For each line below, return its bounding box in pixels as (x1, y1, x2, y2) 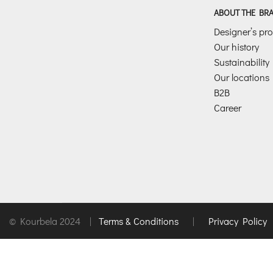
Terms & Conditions (99, 214, 181, 228)
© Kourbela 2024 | (9, 214, 99, 228)
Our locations (213, 70, 269, 83)
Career (213, 101, 241, 114)
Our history (213, 40, 259, 53)
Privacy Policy (208, 214, 267, 228)
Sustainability (213, 55, 269, 68)
